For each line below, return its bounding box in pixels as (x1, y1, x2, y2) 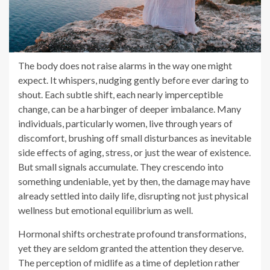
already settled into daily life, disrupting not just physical (18, 190, 248, 202)
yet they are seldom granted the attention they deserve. (18, 242, 243, 254)
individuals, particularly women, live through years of (18, 118, 233, 130)
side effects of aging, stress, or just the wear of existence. (18, 146, 251, 159)
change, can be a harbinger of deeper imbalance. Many (18, 103, 241, 115)
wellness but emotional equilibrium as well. (18, 204, 193, 216)
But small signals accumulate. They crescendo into (18, 161, 224, 173)
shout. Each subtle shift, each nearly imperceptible (18, 89, 223, 101)
